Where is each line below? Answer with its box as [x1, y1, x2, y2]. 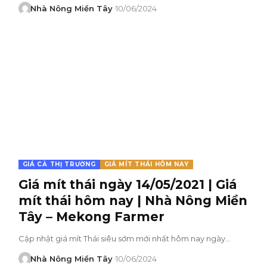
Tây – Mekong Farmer [18, 209, 164, 224]
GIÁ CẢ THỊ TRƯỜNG [22, 160, 96, 168]
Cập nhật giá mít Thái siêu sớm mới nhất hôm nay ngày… [18, 233, 231, 243]
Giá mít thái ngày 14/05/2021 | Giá [18, 176, 237, 192]
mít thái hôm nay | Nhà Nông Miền [18, 193, 247, 208]
